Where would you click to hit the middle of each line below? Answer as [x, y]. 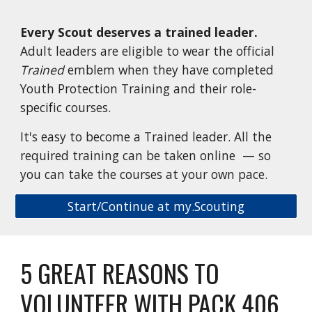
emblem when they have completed [169, 69]
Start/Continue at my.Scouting [156, 206]
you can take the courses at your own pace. [144, 174]
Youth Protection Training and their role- [139, 88]
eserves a [133, 32]
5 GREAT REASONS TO [120, 273]
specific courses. [68, 107]
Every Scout [58, 32]
